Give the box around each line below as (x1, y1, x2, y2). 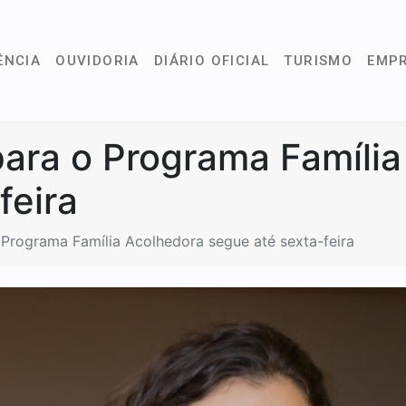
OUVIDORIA (55, 52, 140, 69)
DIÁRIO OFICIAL (153, 52, 270, 69)
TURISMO (284, 52, 353, 69)
